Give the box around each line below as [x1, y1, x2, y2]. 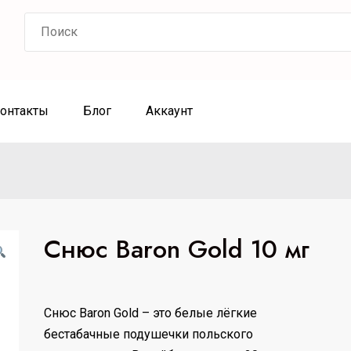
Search [24, 15, 63, 30]
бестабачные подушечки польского [43, 326, 253, 342]
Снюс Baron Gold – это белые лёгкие [43, 305, 257, 320]
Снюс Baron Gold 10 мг [43, 230, 309, 267]
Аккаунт [146, 103, 193, 118]
